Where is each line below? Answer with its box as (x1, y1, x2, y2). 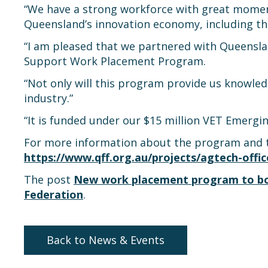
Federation (24, 187, 83, 202)
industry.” (24, 91, 73, 105)
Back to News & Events (46, 233, 165, 247)
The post (24, 172, 74, 187)
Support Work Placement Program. (24, 54, 206, 68)
